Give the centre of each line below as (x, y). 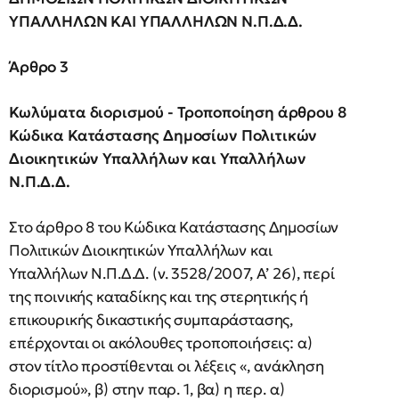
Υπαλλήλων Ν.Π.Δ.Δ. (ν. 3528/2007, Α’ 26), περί (172, 273)
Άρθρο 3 (41, 66)
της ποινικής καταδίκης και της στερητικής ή (159, 296)
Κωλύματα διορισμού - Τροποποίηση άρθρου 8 (178, 112)
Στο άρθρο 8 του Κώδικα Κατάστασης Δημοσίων (174, 227)
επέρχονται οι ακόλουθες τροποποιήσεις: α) (161, 342)
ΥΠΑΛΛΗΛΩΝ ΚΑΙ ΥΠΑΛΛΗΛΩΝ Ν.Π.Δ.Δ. (156, 21)
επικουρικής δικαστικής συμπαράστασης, (151, 319)
